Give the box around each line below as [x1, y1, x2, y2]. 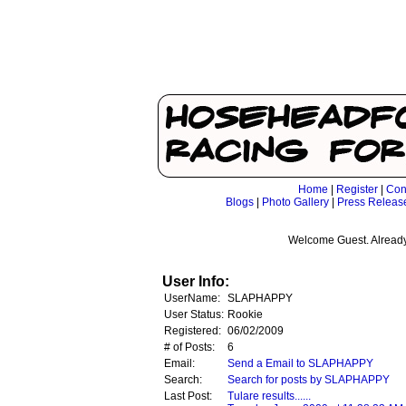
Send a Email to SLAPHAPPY [227, 357, 373, 370]
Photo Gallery [261, 196, 329, 208]
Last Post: [164, 390, 212, 402]
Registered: [164, 324, 221, 337]
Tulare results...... [227, 390, 311, 402]
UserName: [164, 292, 220, 304]
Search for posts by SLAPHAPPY [227, 373, 390, 386]
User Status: [164, 308, 224, 321]
